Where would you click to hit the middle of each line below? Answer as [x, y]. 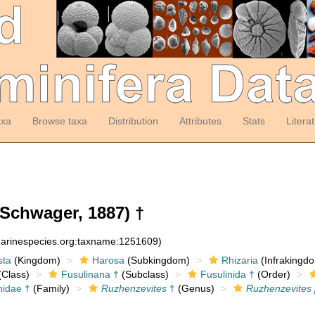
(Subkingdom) [157, 260]
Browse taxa [59, 121]
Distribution [133, 121]
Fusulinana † [90, 274]
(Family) [50, 288]
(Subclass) [143, 274]
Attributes [200, 121]
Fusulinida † [227, 274]
